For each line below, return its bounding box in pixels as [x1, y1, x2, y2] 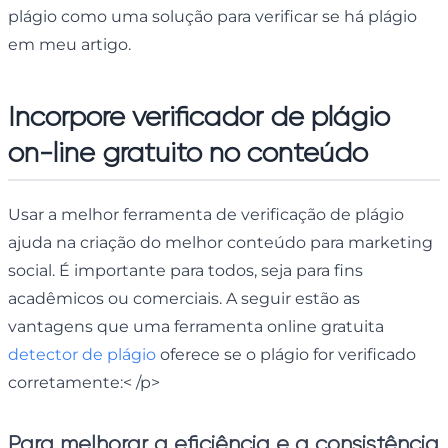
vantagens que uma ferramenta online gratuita [8, 316, 384, 336]
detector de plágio [8, 344, 156, 364]
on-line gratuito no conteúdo [8, 135, 368, 169]
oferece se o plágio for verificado [156, 344, 416, 364]
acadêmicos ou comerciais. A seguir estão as [8, 288, 360, 308]
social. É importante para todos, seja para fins [8, 260, 363, 280]
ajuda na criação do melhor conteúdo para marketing [8, 232, 433, 252]
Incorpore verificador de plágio [8, 99, 390, 133]
